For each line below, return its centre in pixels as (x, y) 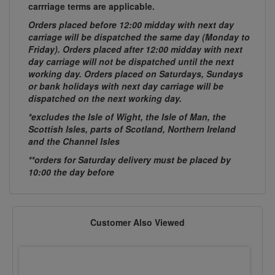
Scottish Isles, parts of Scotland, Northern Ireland (132, 129)
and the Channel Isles (74, 141)
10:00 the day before (71, 172)
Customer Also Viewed (137, 223)
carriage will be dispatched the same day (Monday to (139, 37)
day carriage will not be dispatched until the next (131, 62)
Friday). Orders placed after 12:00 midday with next (135, 49)
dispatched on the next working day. (105, 99)
